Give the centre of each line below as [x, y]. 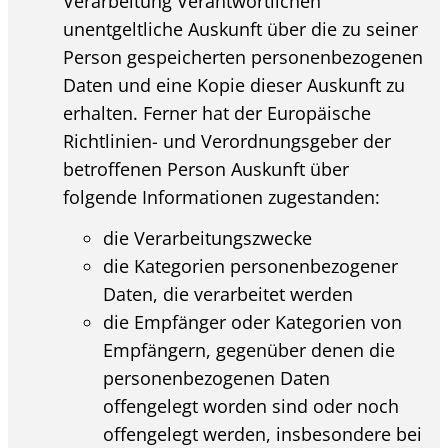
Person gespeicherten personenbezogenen [243, 57]
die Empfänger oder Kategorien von [253, 321]
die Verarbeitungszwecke [208, 237]
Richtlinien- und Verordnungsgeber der [227, 141]
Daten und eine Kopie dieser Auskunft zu [234, 85]
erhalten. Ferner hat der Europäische [217, 113]
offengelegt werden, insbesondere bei [263, 433]
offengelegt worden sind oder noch [251, 405]
